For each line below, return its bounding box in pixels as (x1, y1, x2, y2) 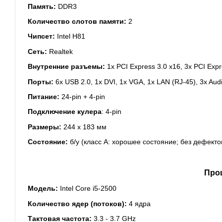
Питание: (28, 92, 59, 101)
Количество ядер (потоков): (28, 199, 129, 208)
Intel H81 (55, 32, 85, 41)
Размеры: (28, 122, 61, 131)
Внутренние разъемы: (28, 62, 105, 71)
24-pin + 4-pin (59, 92, 105, 101)
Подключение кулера (28, 108, 102, 116)
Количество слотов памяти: (28, 17, 126, 25)
